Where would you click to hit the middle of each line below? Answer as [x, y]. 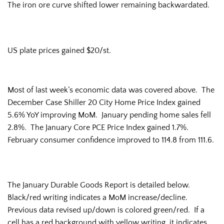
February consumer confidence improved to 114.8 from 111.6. [112, 140]
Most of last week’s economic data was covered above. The [111, 90]
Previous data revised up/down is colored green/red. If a [106, 210]
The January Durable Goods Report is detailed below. [99, 185]
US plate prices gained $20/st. [59, 50]
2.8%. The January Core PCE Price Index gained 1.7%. [99, 127]
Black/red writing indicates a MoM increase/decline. [98, 198]
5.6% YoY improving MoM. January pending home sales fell [109, 115]
